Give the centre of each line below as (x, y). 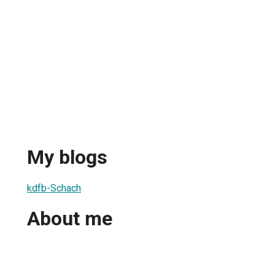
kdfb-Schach (54, 188)
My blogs (67, 157)
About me (70, 219)
